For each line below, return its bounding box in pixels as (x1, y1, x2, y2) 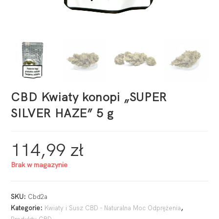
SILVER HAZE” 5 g (11, 106, 114, 121)
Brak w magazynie (11, 160, 68, 170)
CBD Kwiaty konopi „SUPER (11, 89, 167, 105)
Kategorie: (11, 204, 45, 213)
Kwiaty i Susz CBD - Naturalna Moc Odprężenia (44, 204, 181, 213)
